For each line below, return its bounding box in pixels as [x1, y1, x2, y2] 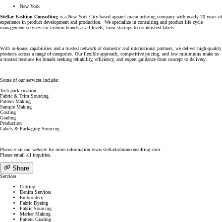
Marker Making [20, 211, 51, 217]
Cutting [20, 184, 35, 190]
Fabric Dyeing [20, 200, 48, 206]
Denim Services [20, 189, 51, 195]
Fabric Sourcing [20, 206, 52, 212]
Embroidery [20, 195, 43, 201]
